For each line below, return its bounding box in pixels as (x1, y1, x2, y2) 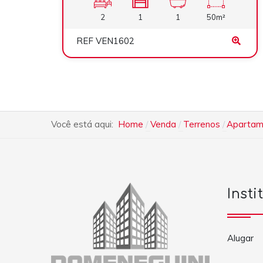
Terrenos (183, 119, 220, 130)
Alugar (227, 232, 254, 244)
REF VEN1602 (76, 35, 134, 46)
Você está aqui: (51, 119, 118, 130)
